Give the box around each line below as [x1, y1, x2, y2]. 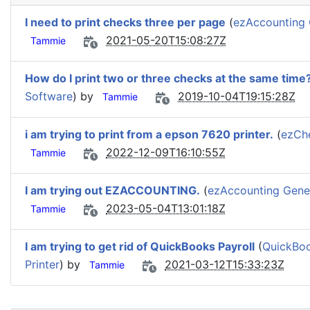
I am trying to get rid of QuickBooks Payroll [25, 239, 255, 253]
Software [25, 89, 73, 104]
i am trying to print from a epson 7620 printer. [25, 127, 273, 141]
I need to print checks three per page [25, 15, 226, 29]
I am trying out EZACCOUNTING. [25, 183, 200, 197]
